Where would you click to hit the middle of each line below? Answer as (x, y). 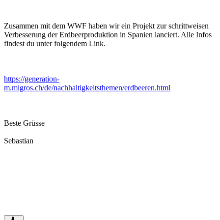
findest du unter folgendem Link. (55, 43)
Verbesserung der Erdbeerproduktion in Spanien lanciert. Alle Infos (108, 34)
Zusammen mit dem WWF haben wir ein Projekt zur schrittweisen (106, 26)
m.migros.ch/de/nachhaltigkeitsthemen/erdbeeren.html (87, 87)
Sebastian (19, 140)
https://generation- (32, 79)
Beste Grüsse (24, 123)
